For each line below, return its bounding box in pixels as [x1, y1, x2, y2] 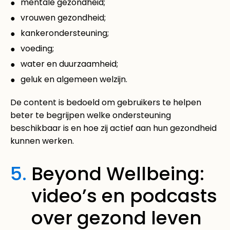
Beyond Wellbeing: [31, 160, 204, 187]
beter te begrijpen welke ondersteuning [10, 109, 171, 121]
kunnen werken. [10, 135, 74, 147]
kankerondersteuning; [21, 27, 109, 39]
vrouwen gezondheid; [21, 11, 106, 24]
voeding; [21, 42, 54, 54]
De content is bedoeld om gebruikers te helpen [10, 96, 201, 108]
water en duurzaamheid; [21, 57, 118, 70]
